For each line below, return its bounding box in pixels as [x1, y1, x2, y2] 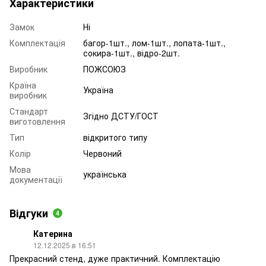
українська [83, 167, 126, 180]
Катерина [33, 227, 72, 239]
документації [9, 173, 62, 185]
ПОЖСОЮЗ [83, 62, 126, 75]
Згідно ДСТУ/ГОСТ [83, 109, 159, 122]
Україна [83, 83, 113, 96]
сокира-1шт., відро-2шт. [83, 46, 180, 59]
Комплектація [9, 36, 65, 49]
